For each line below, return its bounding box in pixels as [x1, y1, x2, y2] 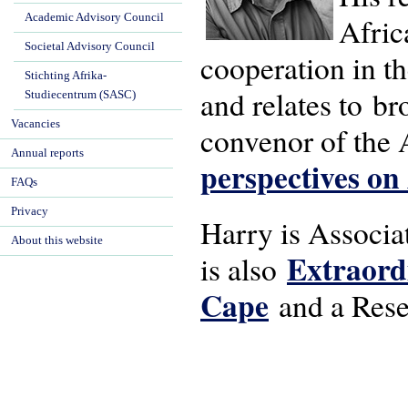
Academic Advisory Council [25, 11, 164, 24]
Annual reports [11, 147, 84, 159]
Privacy [11, 205, 48, 218]
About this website [11, 234, 103, 247]
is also [200, 249, 287, 289]
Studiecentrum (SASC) [25, 88, 136, 101]
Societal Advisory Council [25, 40, 155, 53]
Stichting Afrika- [25, 69, 107, 82]
